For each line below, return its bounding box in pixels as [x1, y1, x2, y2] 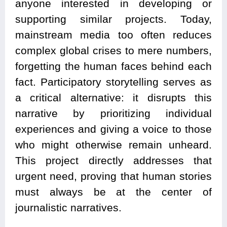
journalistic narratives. [15, 201, 122, 213]
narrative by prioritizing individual [15, 107, 212, 119]
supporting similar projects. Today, [15, 13, 212, 25]
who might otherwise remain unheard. [15, 138, 212, 150]
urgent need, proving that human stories [15, 170, 212, 182]
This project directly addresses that [15, 154, 212, 166]
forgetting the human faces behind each [15, 60, 212, 72]
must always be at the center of [15, 185, 212, 198]
